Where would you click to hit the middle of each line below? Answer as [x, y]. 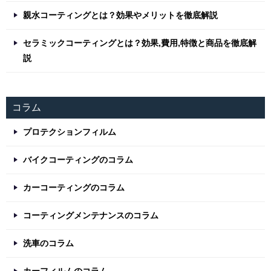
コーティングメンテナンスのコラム [91, 216]
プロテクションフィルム [70, 132]
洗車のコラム [48, 243]
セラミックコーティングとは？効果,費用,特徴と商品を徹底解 [140, 43]
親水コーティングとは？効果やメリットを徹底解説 [120, 15]
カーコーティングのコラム [74, 188]
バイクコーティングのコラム [78, 160]
